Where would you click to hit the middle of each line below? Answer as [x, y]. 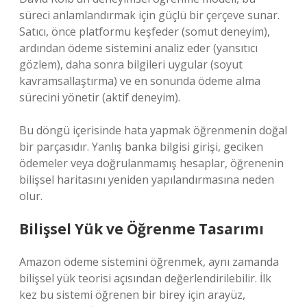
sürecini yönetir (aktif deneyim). [100, 97]
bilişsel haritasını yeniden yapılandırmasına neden [147, 180]
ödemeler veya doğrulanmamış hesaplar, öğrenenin [151, 163]
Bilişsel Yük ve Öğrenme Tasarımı [142, 229]
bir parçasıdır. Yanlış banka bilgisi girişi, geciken [141, 147]
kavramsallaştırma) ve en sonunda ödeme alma [140, 81]
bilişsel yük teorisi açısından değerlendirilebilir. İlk [145, 278]
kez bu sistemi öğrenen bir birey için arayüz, [132, 295]
